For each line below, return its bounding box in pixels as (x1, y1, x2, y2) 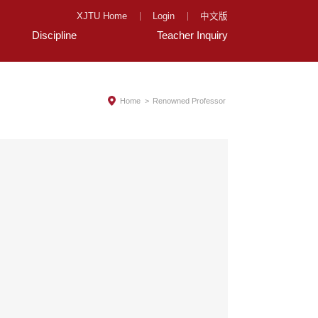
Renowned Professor (153, 96, 226, 105)
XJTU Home (77, 11, 128, 21)
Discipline (32, 28, 77, 41)
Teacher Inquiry (157, 28, 229, 41)
